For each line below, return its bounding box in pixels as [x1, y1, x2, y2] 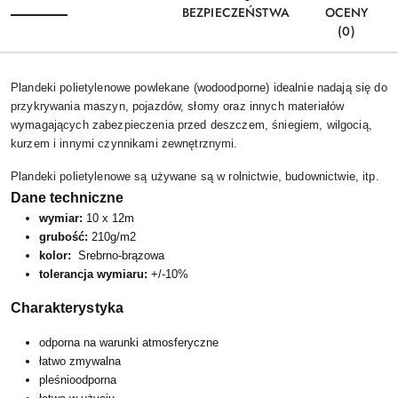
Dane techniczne [11, 189, 123, 205]
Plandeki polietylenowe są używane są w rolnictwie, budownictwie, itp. [11, 169, 379, 183]
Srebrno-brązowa [78, 248, 164, 262]
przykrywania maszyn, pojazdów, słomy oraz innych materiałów [11, 99, 345, 113]
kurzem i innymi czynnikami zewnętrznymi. [11, 136, 238, 150]
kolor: [39, 248, 78, 262]
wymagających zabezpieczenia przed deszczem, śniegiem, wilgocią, [11, 117, 372, 131]
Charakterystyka [11, 299, 124, 315]
